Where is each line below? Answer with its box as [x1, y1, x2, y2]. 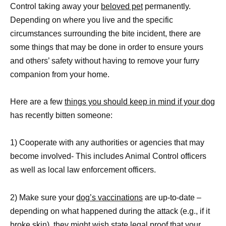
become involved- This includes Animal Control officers [10, 152, 206, 161]
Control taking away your [10, 2, 101, 11]
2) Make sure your [10, 193, 76, 202]
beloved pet [101, 2, 143, 11]
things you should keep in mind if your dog [65, 97, 215, 106]
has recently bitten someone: [10, 111, 112, 120]
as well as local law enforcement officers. [10, 165, 156, 175]
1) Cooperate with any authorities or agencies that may [10, 138, 204, 147]
